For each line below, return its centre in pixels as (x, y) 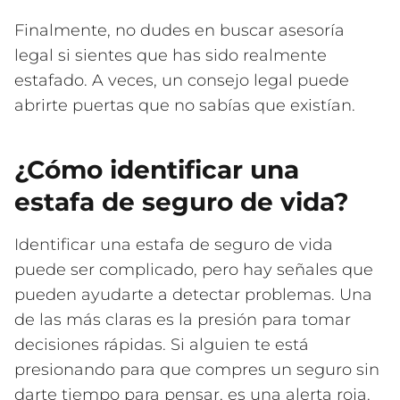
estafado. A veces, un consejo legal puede (182, 81)
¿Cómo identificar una (157, 170)
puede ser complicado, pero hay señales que (194, 270)
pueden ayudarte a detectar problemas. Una (193, 295)
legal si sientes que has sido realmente (171, 56)
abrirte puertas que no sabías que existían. (185, 106)
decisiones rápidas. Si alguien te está (162, 345)
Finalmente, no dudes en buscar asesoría (179, 31)
